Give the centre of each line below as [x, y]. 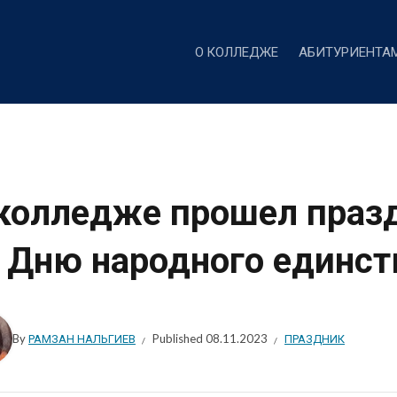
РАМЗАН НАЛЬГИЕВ [82, 339]
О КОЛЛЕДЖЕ [237, 51]
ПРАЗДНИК [315, 339]
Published [179, 339]
